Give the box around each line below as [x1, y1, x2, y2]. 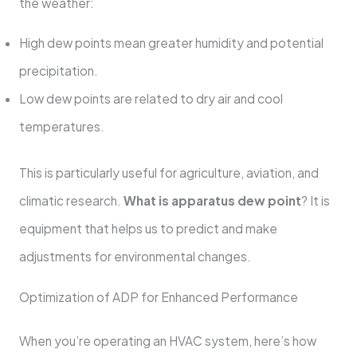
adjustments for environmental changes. [18, 249, 251, 265]
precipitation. [18, 63, 98, 79]
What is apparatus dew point [123, 193, 301, 209]
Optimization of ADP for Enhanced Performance [18, 288, 298, 304]
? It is [300, 193, 330, 209]
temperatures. [18, 119, 104, 135]
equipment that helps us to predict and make [18, 221, 277, 237]
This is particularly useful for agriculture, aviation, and [18, 165, 319, 181]
